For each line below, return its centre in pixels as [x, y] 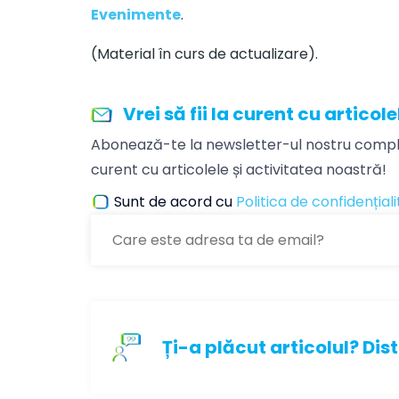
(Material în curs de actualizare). [204, 54]
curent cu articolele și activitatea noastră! [239, 169]
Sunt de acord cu [175, 201]
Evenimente [136, 15]
